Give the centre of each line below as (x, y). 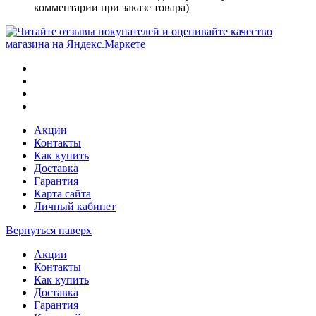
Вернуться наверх (49, 231)
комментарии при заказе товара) (111, 8)
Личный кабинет (75, 207)
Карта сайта (62, 194)
